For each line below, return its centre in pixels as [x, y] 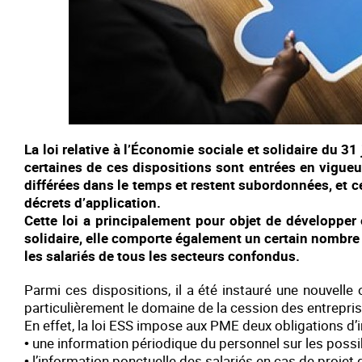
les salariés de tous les [97, 256]
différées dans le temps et [107, 185]
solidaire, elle [68, 238]
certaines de [65, 167]
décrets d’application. [93, 202]
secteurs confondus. [235, 256]
